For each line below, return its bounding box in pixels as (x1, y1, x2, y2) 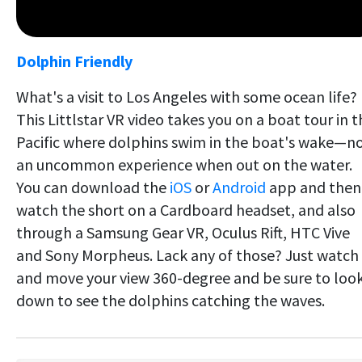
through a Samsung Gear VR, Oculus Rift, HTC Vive (16, 221, 350, 242)
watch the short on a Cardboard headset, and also (16, 199, 356, 220)
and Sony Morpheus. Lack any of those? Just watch (16, 244, 359, 265)
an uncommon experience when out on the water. (16, 154, 352, 175)
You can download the (16, 176, 170, 197)
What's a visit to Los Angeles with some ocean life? (16, 86, 357, 107)
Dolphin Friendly (16, 50, 133, 71)
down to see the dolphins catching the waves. (16, 289, 325, 310)
